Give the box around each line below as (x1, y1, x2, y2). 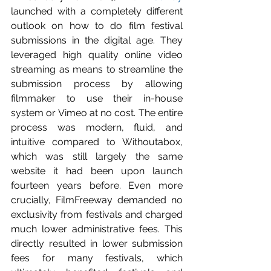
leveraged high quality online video (11, 48, 183, 60)
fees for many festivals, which (11, 252, 183, 264)
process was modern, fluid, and (11, 121, 183, 133)
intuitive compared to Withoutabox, (11, 135, 183, 148)
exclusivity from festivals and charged (11, 208, 183, 220)
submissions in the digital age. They (11, 34, 183, 46)
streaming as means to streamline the (11, 63, 183, 75)
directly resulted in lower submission (11, 237, 183, 249)
